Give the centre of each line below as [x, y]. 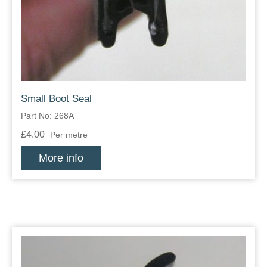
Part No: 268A [47, 116]
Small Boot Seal [56, 99]
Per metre [69, 135]
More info [61, 158]
